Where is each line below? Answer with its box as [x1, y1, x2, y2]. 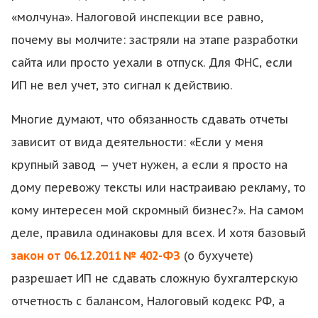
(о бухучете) [180, 248, 253, 263]
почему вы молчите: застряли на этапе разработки [11, 33, 298, 47]
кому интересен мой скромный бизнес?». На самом [11, 203, 304, 217]
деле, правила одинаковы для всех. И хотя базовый [11, 226, 306, 240]
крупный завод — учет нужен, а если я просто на [11, 158, 287, 172]
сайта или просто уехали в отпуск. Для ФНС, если [11, 55, 292, 70]
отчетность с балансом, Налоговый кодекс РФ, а [11, 294, 285, 308]
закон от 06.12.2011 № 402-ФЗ [11, 248, 180, 263]
